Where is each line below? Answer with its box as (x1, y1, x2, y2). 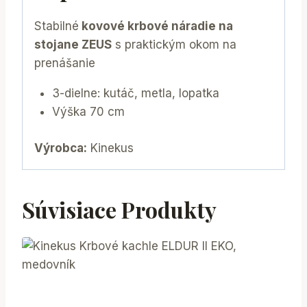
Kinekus (87, 140, 134, 155)
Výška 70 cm (51, 105, 125, 119)
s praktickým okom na (112, 38, 236, 52)
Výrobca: (34, 140, 87, 155)
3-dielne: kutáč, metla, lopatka (51, 86, 219, 101)
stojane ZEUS (34, 38, 112, 52)
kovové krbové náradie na (79, 19, 233, 34)
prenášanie (34, 56, 95, 71)
